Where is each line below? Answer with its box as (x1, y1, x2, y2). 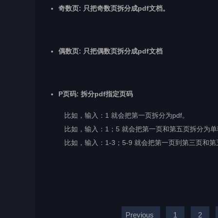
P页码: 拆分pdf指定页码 (58, 90, 133, 98)
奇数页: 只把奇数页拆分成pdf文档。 (58, 4, 169, 13)
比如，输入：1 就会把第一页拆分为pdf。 (45, 111, 189, 120)
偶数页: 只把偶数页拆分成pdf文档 (58, 47, 163, 55)
